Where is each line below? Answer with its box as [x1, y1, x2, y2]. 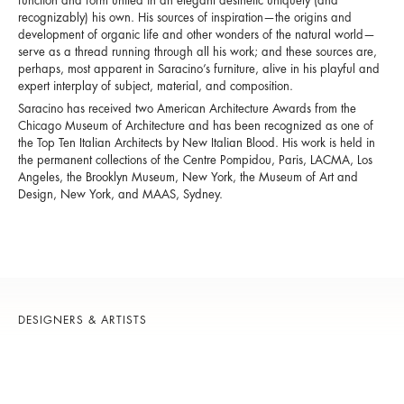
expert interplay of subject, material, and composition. [18, 79, 293, 92]
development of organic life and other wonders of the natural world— [18, 28, 375, 41]
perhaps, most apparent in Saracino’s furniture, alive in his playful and [18, 62, 380, 75]
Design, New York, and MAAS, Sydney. [18, 188, 223, 201]
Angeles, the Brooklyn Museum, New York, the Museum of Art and [18, 171, 358, 184]
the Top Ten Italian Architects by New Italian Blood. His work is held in [18, 137, 375, 150]
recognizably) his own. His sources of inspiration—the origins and [18, 11, 352, 23]
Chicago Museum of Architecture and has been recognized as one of [18, 120, 373, 133]
